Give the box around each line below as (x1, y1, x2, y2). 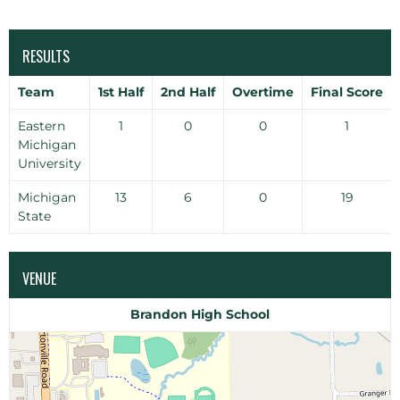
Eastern (17, 118, 65, 134)
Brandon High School (130, 306, 270, 322)
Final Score (311, 84, 383, 100)
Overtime (232, 84, 294, 100)
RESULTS (22, 46, 70, 67)
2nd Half (161, 84, 215, 100)
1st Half (98, 84, 144, 100)
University (17, 155, 81, 171)
